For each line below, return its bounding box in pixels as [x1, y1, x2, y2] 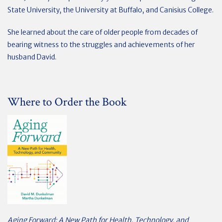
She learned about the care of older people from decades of [7, 28, 198, 37]
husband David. [7, 53, 56, 61]
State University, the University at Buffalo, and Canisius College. [7, 5, 214, 14]
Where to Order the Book [7, 94, 127, 110]
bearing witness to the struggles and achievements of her [7, 40, 195, 49]
